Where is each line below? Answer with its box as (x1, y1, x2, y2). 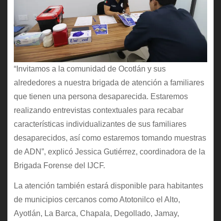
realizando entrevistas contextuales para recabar (13, 106, 184, 115)
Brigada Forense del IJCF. (13, 161, 105, 170)
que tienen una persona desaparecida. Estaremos (13, 92, 188, 101)
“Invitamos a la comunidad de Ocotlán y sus (13, 65, 166, 74)
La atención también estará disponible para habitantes (13, 182, 203, 190)
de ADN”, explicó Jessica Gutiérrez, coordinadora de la (13, 147, 205, 156)
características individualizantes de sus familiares (13, 120, 186, 129)
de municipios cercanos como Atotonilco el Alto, (13, 195, 180, 204)
